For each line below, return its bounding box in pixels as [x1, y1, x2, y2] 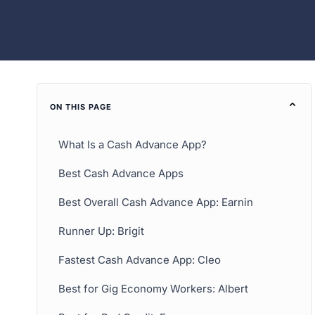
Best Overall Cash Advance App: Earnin [58, 195, 253, 209]
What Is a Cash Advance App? [58, 137, 207, 151]
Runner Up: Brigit [58, 224, 147, 238]
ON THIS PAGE [50, 101, 112, 112]
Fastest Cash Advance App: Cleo [58, 252, 221, 266]
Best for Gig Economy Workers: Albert [58, 281, 251, 295]
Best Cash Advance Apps [58, 166, 184, 180]
